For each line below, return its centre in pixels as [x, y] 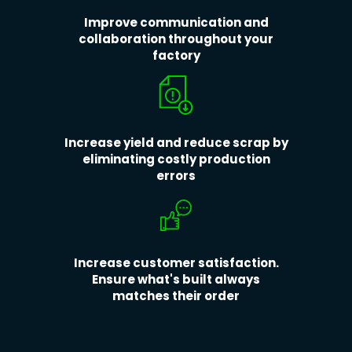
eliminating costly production [176, 159]
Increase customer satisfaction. [176, 263]
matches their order [176, 296]
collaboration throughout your [176, 39]
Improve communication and [176, 22]
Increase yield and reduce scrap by [176, 143]
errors [176, 176]
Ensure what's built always [176, 279]
